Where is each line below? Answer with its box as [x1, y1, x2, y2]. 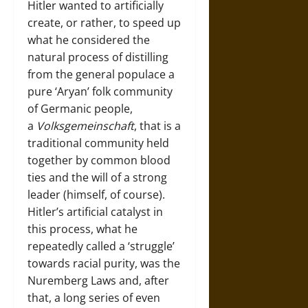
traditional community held [27, 135, 169, 151]
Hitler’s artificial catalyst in [27, 203, 163, 219]
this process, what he [27, 221, 137, 236]
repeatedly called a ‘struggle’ [27, 238, 175, 254]
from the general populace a [27, 66, 175, 82]
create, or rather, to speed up [27, 14, 181, 30]
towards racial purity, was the [27, 255, 180, 271]
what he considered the [27, 32, 150, 47]
